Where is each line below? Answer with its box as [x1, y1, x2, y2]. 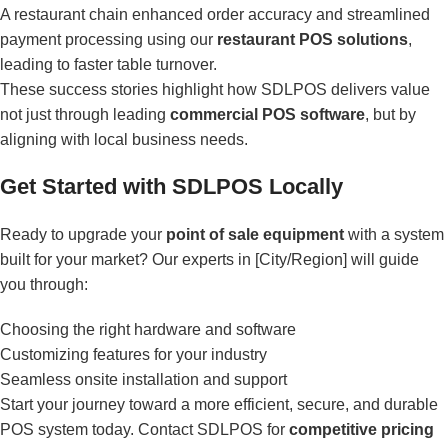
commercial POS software [170, 105, 365, 123]
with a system [344, 225, 444, 243]
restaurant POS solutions [217, 30, 408, 48]
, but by [365, 105, 416, 123]
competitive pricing [289, 420, 434, 438]
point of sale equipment [166, 225, 344, 243]
